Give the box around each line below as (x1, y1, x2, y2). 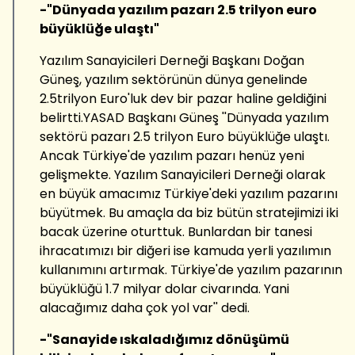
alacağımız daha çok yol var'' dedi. (40, 298, 250, 317)
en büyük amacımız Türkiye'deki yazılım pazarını (40, 184, 338, 203)
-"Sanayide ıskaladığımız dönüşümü (40, 330, 289, 349)
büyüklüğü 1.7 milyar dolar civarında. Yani (40, 279, 289, 298)
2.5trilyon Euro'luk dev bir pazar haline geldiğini (40, 89, 326, 108)
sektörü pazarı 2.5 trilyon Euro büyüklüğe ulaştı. (40, 127, 330, 146)
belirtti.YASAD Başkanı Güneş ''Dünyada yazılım (40, 108, 329, 127)
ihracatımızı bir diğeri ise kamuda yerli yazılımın (40, 241, 331, 260)
